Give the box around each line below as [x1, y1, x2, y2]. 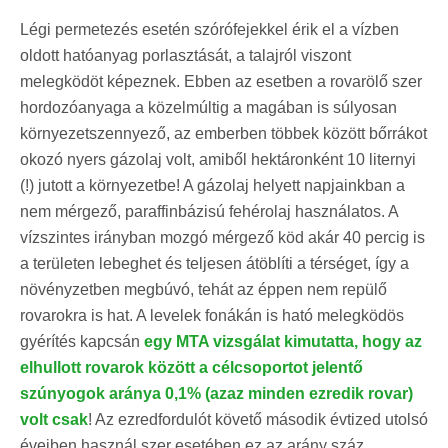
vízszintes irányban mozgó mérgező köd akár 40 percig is [20, 228, 425, 246]
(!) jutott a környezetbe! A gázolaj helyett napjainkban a [20, 176, 405, 194]
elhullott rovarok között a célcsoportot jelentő [20, 358, 363, 376]
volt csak [20, 410, 88, 428]
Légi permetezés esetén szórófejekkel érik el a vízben [20, 20, 399, 38]
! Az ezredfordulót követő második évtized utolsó [88, 410, 428, 428]
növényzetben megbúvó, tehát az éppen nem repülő [20, 280, 387, 298]
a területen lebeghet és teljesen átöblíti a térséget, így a [20, 254, 409, 272]
